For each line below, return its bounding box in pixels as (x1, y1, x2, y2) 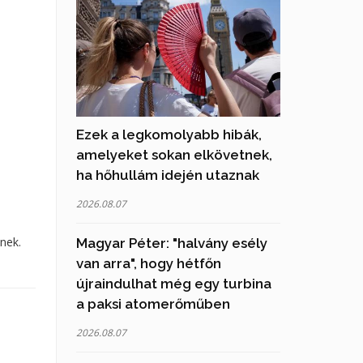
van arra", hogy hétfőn (75, 254, 221, 271)
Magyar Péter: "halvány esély (75, 234, 267, 251)
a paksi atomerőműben (75, 295, 230, 312)
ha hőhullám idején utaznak (75, 166, 259, 183)
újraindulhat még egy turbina (75, 275, 271, 292)
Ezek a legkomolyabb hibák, (75, 126, 262, 143)
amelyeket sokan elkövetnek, (75, 146, 272, 163)
